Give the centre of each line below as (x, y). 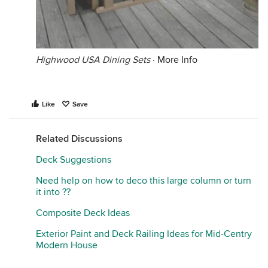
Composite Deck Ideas (83, 213)
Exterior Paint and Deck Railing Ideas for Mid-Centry (144, 234)
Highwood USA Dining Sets (93, 60)
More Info (177, 60)
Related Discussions (79, 138)
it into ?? (53, 192)
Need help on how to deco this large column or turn (144, 180)
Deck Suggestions (74, 159)
